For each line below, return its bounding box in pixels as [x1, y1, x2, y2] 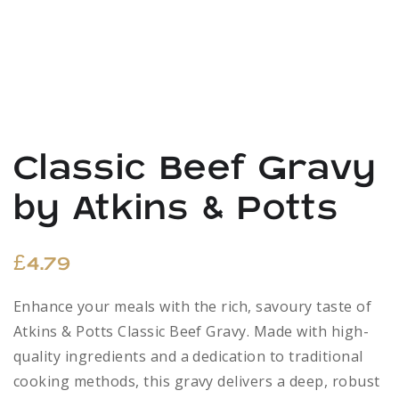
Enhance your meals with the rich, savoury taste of [13, 297, 372, 316]
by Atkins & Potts [13, 191, 338, 227]
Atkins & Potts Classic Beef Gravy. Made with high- [13, 322, 370, 341]
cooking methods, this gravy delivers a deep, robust [13, 371, 380, 391]
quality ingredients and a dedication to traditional [13, 346, 363, 366]
